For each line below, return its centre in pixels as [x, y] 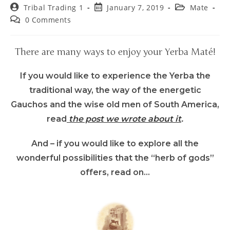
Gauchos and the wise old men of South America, [115, 104]
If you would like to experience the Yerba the [115, 75]
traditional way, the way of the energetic [115, 90]
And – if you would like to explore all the [115, 143]
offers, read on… [115, 172]
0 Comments [48, 20]
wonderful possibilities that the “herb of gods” [115, 158]
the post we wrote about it [124, 119]
